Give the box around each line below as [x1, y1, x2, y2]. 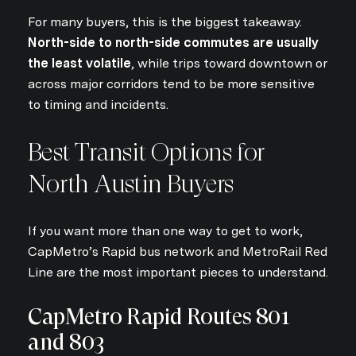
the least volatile [28, 55, 131, 71]
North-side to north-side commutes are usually [28, 34, 319, 50]
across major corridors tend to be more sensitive [28, 75, 315, 91]
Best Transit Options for [28, 137, 265, 167]
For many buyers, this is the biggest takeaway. [28, 14, 302, 29]
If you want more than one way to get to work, [28, 223, 303, 239]
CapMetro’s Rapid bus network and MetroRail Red [28, 244, 327, 260]
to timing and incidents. [28, 96, 168, 112]
